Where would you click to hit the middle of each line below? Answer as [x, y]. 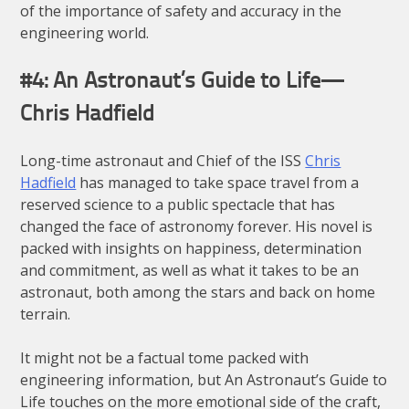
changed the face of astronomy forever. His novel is [197, 227]
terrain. [46, 315]
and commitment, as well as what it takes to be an [190, 271]
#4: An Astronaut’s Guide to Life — [183, 83]
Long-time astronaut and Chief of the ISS [163, 161]
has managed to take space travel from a [218, 183]
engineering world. [85, 33]
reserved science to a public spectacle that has [178, 205]
